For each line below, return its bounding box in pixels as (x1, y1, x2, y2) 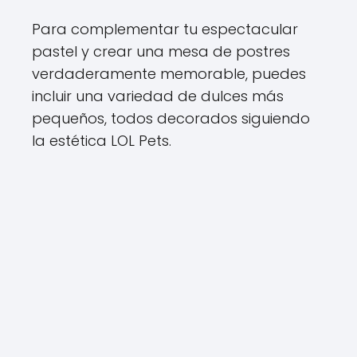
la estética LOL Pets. (32, 131, 171, 151)
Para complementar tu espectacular (32, 19, 298, 39)
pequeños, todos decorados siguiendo (32, 108, 310, 128)
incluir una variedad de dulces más (32, 86, 284, 106)
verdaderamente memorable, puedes (32, 64, 306, 84)
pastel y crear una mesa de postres (32, 41, 290, 61)
